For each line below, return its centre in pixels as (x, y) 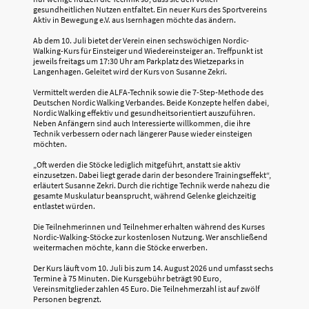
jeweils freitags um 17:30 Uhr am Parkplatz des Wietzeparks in (139, 61)
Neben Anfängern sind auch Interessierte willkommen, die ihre (142, 123)
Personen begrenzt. (67, 299)
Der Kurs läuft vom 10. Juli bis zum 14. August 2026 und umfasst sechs (153, 268)
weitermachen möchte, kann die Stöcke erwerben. (120, 248)
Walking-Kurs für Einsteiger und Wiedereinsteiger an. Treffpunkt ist (148, 51)
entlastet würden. (64, 206)
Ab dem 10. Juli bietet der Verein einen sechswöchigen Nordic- (141, 41)
